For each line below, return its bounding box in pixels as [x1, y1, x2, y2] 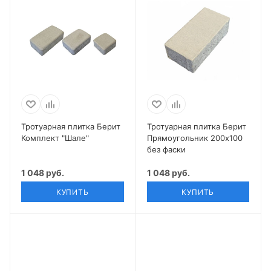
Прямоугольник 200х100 [146, 133, 243, 143]
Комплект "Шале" [21, 133, 89, 143]
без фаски [146, 145, 186, 155]
